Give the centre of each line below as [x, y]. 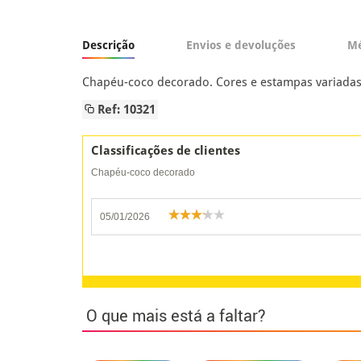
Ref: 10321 [125, 109]
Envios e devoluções [241, 45]
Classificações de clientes [166, 150]
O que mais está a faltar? [176, 315]
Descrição [108, 45]
